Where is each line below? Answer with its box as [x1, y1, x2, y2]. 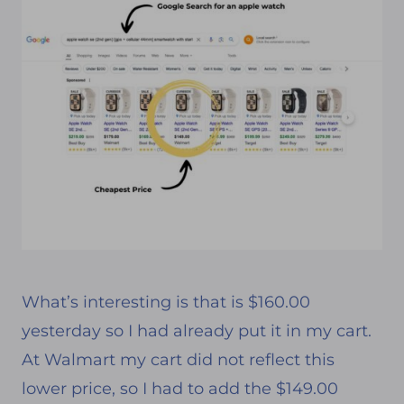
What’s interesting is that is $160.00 [22, 291, 310, 312]
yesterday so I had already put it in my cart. [22, 320, 372, 341]
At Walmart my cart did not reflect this [22, 349, 335, 370]
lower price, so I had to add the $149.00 [22, 378, 338, 399]
